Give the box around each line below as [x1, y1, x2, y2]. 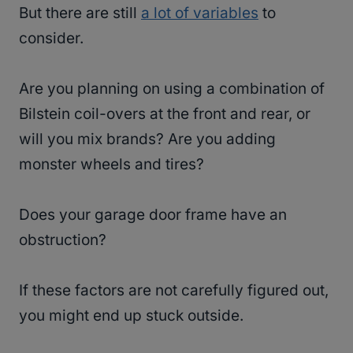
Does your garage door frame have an [19, 206, 287, 225]
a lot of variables [141, 4, 258, 23]
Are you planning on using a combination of [19, 80, 325, 98]
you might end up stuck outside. [19, 307, 247, 325]
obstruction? [19, 231, 110, 250]
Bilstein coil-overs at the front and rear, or [19, 105, 310, 124]
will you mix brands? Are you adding [19, 130, 276, 149]
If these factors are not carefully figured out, [19, 281, 329, 300]
